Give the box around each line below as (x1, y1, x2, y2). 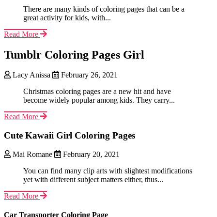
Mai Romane (11, 150, 54, 158)
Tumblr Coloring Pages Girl (4, 48, 144, 61)
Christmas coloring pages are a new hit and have (23, 87, 171, 96)
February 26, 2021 (59, 71, 118, 79)
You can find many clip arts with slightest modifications (23, 166, 192, 175)
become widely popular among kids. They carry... (23, 96, 175, 105)
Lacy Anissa (11, 71, 52, 79)
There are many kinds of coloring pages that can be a (23, 4, 185, 13)
